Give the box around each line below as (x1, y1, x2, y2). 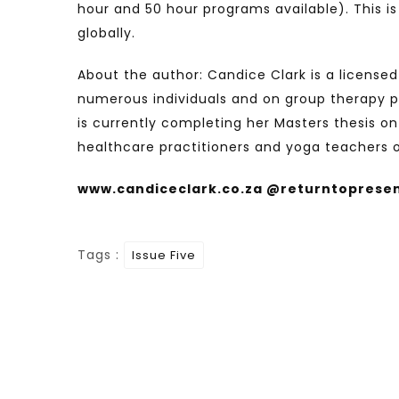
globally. (77, 24, 135, 42)
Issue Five (132, 247, 196, 264)
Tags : (77, 246, 124, 264)
